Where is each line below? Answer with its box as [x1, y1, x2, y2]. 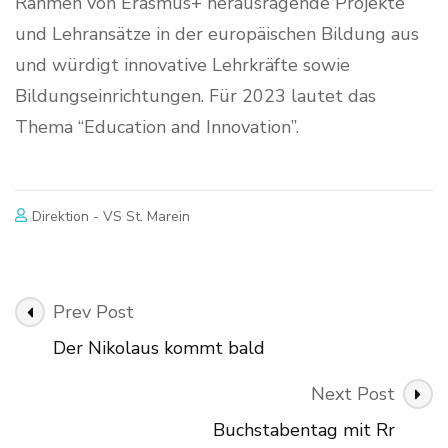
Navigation [14, 323, 151, 361]
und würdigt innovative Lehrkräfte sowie [15, 52, 350, 77]
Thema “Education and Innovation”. [15, 114, 299, 139]
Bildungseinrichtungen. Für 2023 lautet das [15, 83, 376, 108]
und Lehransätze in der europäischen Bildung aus [15, 21, 419, 46]
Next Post [311, 381, 395, 406]
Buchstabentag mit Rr [213, 417, 395, 442]
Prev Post [53, 299, 134, 324]
